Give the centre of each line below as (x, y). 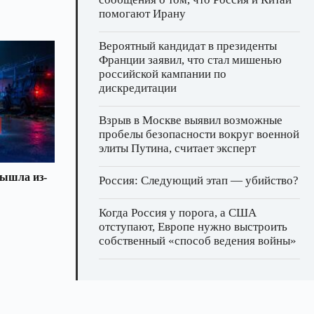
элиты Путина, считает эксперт (177, 149)
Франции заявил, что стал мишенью (190, 60)
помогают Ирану (142, 14)
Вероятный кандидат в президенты (188, 46)
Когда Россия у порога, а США (178, 213)
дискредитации (138, 88)
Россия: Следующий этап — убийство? (199, 181)
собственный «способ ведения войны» (198, 241)
